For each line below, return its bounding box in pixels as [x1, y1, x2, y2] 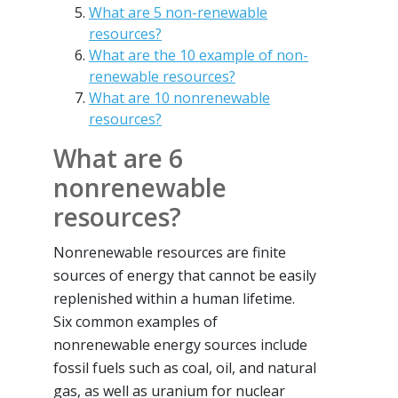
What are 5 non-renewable [89, 2, 267, 22]
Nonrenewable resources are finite [53, 242, 286, 262]
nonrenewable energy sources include [53, 334, 307, 354]
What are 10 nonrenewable [89, 87, 270, 107]
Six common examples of [53, 311, 218, 331]
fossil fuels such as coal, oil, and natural [53, 357, 316, 378]
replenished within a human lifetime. [53, 288, 295, 308]
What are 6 [53, 140, 183, 175]
